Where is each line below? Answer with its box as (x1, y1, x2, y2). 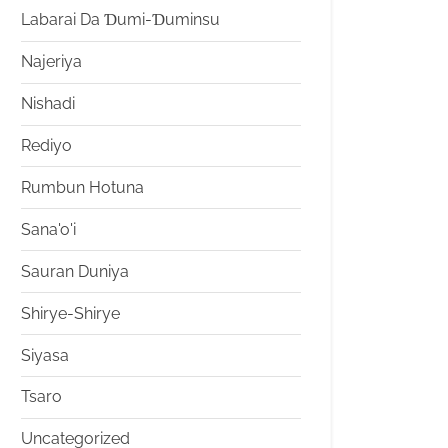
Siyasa (21, 345, 69, 365)
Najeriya (21, 52, 82, 72)
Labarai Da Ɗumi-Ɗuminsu (21, 10, 220, 30)
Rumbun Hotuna (21, 177, 144, 197)
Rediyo (21, 136, 72, 156)
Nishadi (21, 94, 75, 114)
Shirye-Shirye (21, 303, 120, 323)
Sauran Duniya (21, 261, 129, 281)
